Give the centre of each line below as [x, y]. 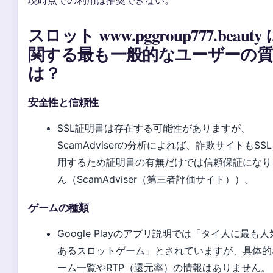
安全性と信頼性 [64, 102]
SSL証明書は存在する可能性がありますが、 [154, 128]
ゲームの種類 [58, 207]
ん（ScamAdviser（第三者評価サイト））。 [156, 179]
